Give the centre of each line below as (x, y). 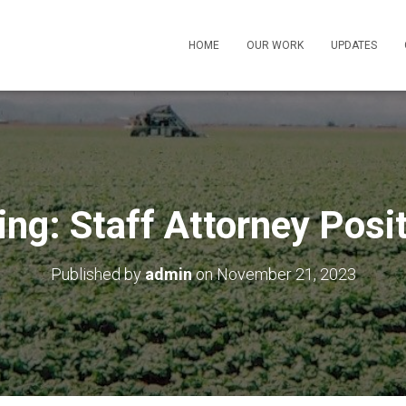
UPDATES (354, 45)
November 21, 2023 (286, 274)
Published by (97, 274)
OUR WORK (275, 45)
